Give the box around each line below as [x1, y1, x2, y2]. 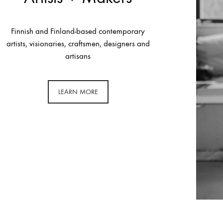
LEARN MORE [58, 88, 98, 97]
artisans [65, 51, 91, 62]
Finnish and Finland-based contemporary [11, 26, 145, 37]
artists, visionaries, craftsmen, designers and [6, 39, 150, 49]
